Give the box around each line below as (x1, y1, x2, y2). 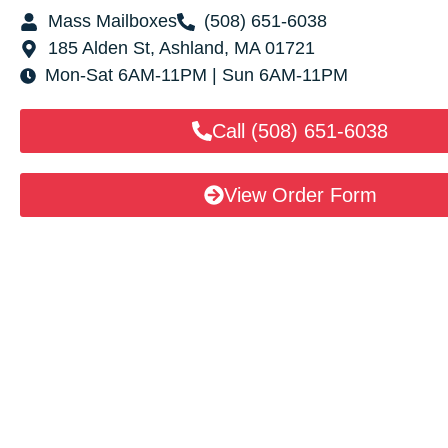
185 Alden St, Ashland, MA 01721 (47, 38, 315, 58)
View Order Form (223, 184, 377, 206)
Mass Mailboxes (47, 11, 177, 31)
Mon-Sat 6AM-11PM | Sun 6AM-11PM (45, 65, 348, 85)
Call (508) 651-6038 (212, 120, 388, 142)
